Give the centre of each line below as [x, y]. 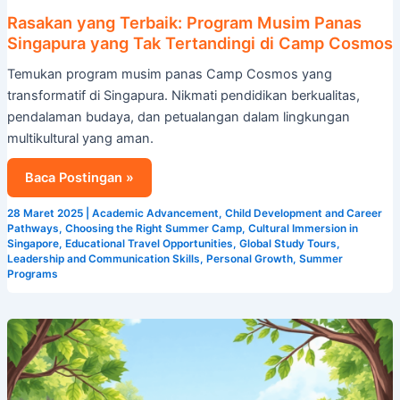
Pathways [33, 228]
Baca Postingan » [79, 177]
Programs [32, 274]
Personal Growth [249, 258]
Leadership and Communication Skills [103, 258]
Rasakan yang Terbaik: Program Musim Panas [184, 23]
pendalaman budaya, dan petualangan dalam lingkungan [178, 117]
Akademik [55, 371]
